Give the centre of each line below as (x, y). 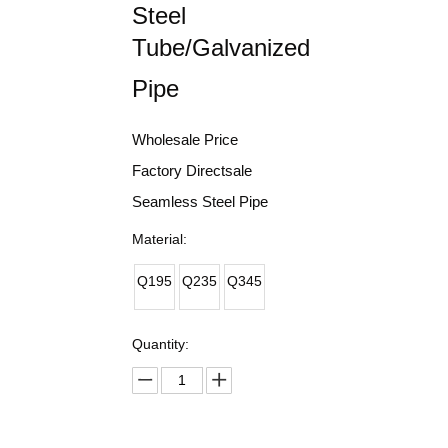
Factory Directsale (192, 170)
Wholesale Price (185, 139)
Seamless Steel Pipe (200, 201)
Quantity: (160, 344)
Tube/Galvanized (221, 47)
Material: (159, 239)
